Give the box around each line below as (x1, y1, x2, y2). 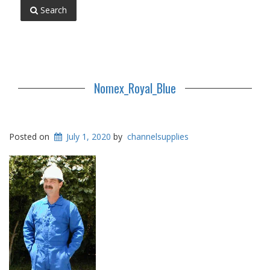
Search (38, 4, 67, 16)
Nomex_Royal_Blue (94, 79, 176, 98)
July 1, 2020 (66, 131, 111, 143)
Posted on (9, 131, 52, 143)
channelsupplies (127, 131, 189, 143)
